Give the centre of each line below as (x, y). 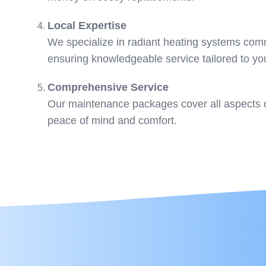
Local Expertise (87, 26)
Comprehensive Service (108, 87)
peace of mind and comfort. (112, 121)
